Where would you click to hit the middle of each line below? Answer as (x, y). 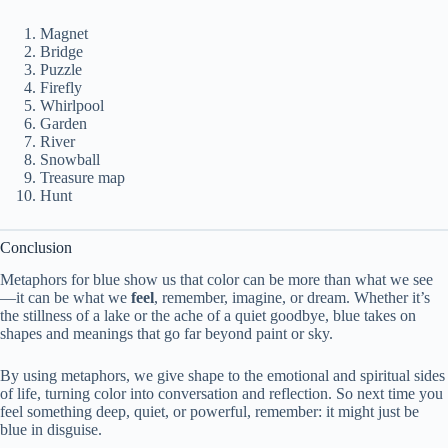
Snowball (70, 159)
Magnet (64, 33)
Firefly (61, 87)
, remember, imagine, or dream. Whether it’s (292, 298)
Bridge (61, 51)
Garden (63, 123)
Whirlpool (72, 105)
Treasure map (82, 177)
